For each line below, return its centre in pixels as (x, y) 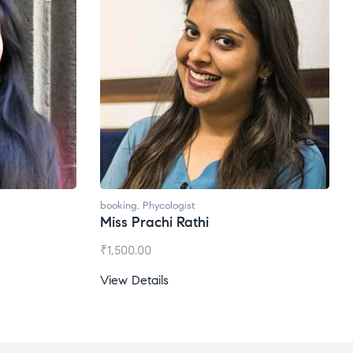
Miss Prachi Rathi (154, 222)
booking (119, 206)
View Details (134, 280)
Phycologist (169, 206)
